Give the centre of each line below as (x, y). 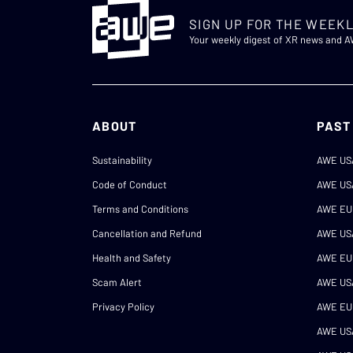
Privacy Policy (123, 307)
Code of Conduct (130, 185)
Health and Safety (132, 258)
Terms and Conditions (140, 209)
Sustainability (122, 160)
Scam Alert (117, 282)
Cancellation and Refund (147, 234)
